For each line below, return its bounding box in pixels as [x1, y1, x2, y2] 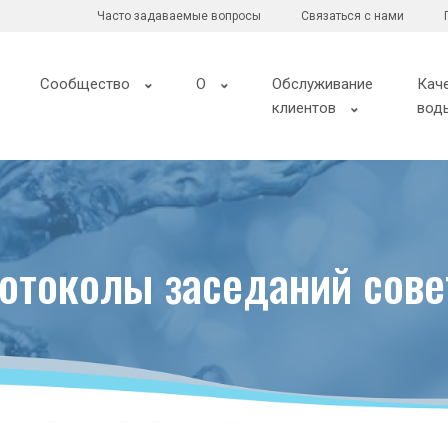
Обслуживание [272, 75, 374, 94]
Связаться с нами [301, 9, 405, 23]
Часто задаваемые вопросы [97, 9, 262, 23]
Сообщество [40, 75, 131, 94]
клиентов [272, 99, 337, 118]
